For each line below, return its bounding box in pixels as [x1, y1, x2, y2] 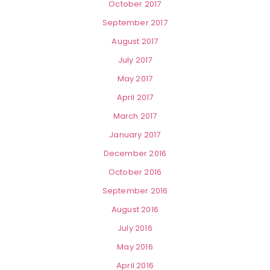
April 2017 [116, 92, 154, 104]
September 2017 [102, 17, 168, 29]
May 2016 [117, 241, 153, 253]
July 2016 [118, 222, 152, 234]
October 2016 [108, 166, 162, 178]
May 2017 [117, 73, 153, 85]
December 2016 [103, 148, 167, 160]
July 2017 [118, 54, 152, 66]
